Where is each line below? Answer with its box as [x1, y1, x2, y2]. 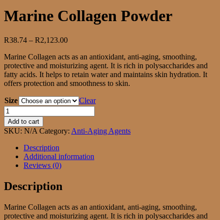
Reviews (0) [24, 161, 61, 169]
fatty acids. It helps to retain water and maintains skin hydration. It [4, 70, 207, 79]
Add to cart [8, 117, 39, 125]
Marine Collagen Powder [4, 7, 172, 25]
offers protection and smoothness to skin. [4, 79, 130, 87]
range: [67, 44, 86, 53]
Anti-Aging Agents [71, 126, 131, 135]
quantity [3, 132, 28, 140]
